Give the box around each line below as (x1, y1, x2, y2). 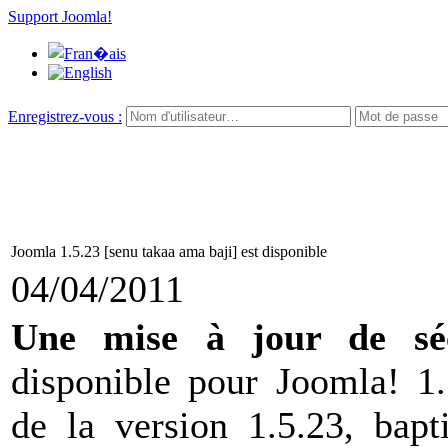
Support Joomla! (8, 8, 112, 25)
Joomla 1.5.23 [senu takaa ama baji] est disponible (11, 243, 327, 260)
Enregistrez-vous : (8, 108, 122, 125)
